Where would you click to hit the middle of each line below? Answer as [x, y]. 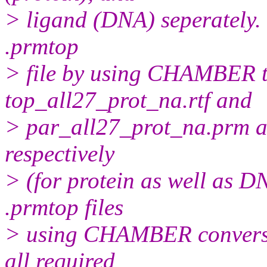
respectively [60, 153]
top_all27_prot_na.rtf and [128, 100]
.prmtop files [64, 207]
